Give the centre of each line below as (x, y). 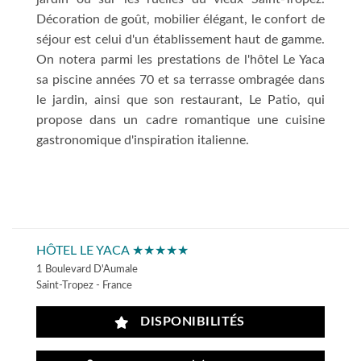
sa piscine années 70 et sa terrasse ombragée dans (180, 79)
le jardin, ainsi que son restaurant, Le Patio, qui (180, 100)
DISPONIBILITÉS (189, 322)
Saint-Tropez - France (84, 285)
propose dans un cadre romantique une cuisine (180, 120)
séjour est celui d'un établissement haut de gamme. (180, 39)
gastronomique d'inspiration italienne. (143, 140)
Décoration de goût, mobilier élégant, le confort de (180, 19)
